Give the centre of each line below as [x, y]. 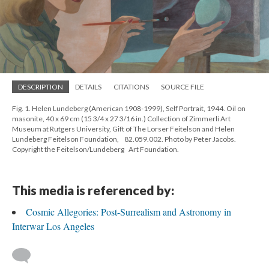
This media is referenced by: [93, 190]
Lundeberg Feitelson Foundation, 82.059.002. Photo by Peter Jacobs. [124, 139]
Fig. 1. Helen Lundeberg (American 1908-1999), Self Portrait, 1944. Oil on [129, 109]
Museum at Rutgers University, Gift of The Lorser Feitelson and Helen [123, 129]
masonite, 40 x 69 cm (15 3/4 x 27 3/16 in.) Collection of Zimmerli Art [121, 119]
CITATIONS [131, 87]
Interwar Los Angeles [53, 226]
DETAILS [88, 87]
